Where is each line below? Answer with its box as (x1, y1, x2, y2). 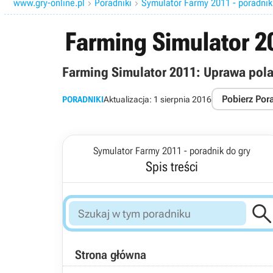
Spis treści (146, 159, 198, 174)
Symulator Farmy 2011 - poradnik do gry (93, 145, 250, 157)
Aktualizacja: (104, 94, 154, 104)
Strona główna (75, 247, 146, 262)
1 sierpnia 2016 (154, 94, 211, 104)
